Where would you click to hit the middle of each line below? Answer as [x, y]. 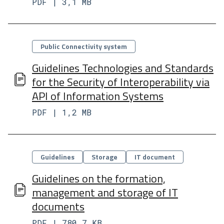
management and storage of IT [105, 192]
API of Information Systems [98, 96]
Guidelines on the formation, [99, 178]
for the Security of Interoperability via [121, 82]
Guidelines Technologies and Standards [123, 68]
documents [58, 206]
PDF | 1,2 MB [62, 112]
